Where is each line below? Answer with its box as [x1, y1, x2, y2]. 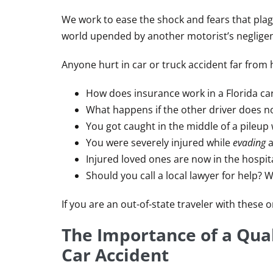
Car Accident [62, 243, 169, 267]
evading [233, 136, 266, 150]
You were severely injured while [86, 136, 233, 150]
